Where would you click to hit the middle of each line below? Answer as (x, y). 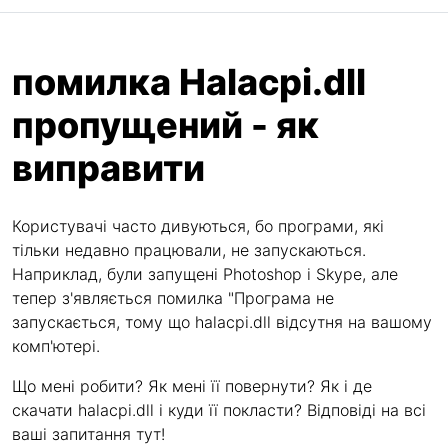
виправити (108, 168)
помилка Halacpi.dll (189, 82)
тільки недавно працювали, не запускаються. (189, 250)
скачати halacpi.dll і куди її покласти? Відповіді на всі (219, 410)
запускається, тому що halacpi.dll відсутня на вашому (222, 322)
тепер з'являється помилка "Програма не (173, 298)
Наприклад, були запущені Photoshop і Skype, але (205, 274)
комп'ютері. (56, 346)
